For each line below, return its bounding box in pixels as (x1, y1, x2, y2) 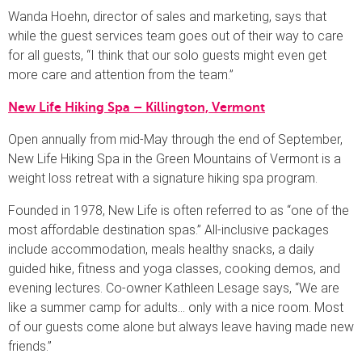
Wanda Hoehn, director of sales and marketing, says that (8, 8, 326, 24)
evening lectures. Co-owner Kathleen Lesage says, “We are (8, 280, 339, 296)
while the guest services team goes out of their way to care (8, 27, 343, 44)
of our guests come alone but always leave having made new (8, 318, 354, 335)
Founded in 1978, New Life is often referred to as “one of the (8, 202, 349, 218)
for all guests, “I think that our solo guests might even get (8, 47, 326, 63)
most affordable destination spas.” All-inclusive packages (8, 221, 329, 238)
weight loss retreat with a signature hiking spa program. (8, 170, 318, 186)
